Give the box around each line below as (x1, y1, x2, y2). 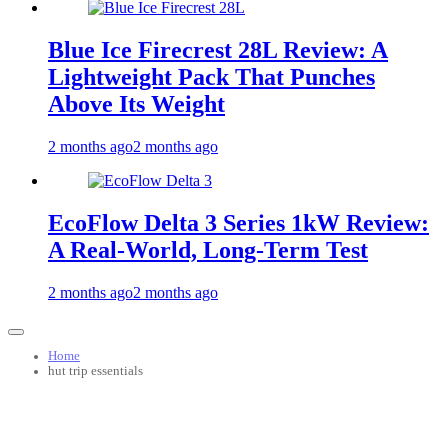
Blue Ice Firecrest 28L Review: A (48, 37, 388, 64)
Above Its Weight (48, 91, 225, 118)
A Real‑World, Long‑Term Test (48, 236, 368, 263)
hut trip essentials (48, 363, 143, 378)
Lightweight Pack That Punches (48, 64, 375, 91)
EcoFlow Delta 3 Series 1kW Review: (48, 209, 429, 236)
